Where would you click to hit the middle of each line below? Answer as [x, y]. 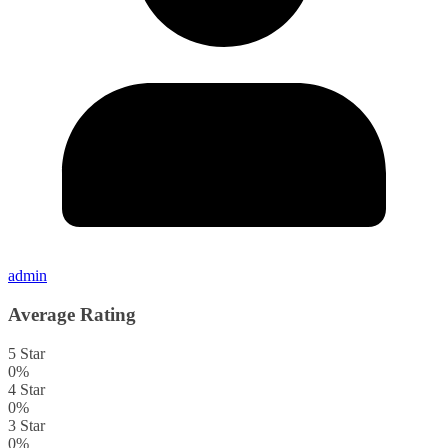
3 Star [26, 425]
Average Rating [72, 314]
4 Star [26, 389]
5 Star [26, 353]
